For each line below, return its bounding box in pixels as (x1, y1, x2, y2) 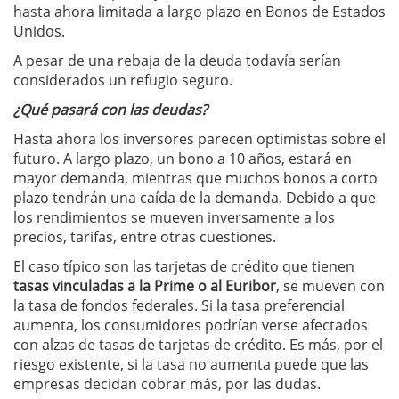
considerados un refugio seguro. (13, 70, 232, 90)
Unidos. (13, 21, 65, 41)
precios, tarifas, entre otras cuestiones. (13, 227, 276, 247)
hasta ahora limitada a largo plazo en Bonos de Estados (13, 2, 386, 21)
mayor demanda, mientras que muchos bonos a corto (13, 168, 378, 188)
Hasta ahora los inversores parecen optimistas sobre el (13, 129, 386, 149)
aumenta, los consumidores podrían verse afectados (13, 315, 368, 335)
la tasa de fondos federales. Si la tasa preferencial (13, 296, 345, 315)
